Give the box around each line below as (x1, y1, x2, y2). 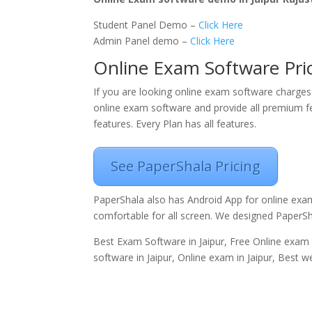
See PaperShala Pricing (111, 157, 261, 175)
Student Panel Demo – (93, 18, 199, 31)
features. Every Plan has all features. (93, 117, 257, 130)
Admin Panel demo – (93, 34, 191, 47)
